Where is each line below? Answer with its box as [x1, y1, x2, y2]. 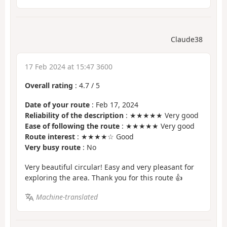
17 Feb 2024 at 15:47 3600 [25, 61, 112, 71]
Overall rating [25, 80, 73, 90]
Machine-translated [35, 192, 98, 202]
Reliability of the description [25, 110, 124, 121]
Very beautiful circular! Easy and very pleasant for [25, 162, 194, 172]
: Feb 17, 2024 [90, 100, 138, 110]
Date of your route [25, 100, 90, 110]
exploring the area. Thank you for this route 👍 [25, 172, 182, 182]
